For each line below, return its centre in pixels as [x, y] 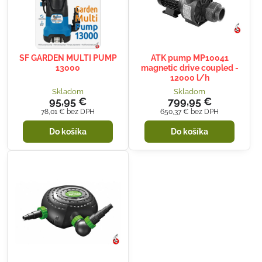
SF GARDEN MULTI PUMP [68, 58]
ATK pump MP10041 [189, 58]
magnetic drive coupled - [189, 68]
